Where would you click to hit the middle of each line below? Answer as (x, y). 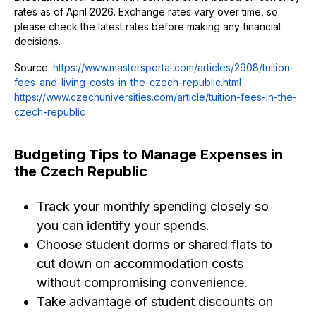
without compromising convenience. (142, 282)
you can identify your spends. (123, 225)
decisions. (37, 41)
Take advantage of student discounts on (155, 302)
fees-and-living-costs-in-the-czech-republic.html (128, 82)
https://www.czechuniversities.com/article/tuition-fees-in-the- (156, 97)
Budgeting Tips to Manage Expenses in (148, 154)
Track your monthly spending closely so (153, 206)
